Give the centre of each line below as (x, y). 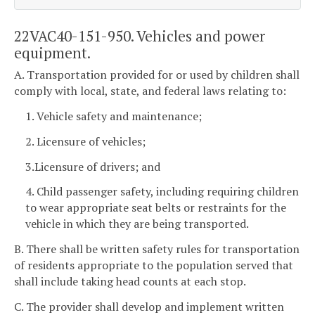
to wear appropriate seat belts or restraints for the (156, 208)
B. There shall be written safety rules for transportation (157, 249)
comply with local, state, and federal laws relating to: (150, 91)
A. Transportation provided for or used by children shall (157, 75)
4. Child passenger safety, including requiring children (162, 192)
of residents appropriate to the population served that (154, 265)
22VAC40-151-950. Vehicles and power (140, 36)
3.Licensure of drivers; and (93, 166)
